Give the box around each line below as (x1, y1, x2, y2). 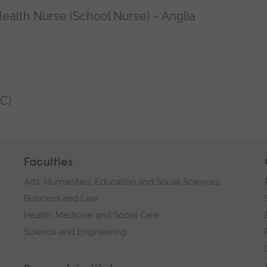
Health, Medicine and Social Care (24, 209, 159, 221)
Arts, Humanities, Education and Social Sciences (24, 176, 220, 187)
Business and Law (24, 193, 98, 204)
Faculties (24, 156, 73, 169)
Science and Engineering (24, 226, 126, 237)
